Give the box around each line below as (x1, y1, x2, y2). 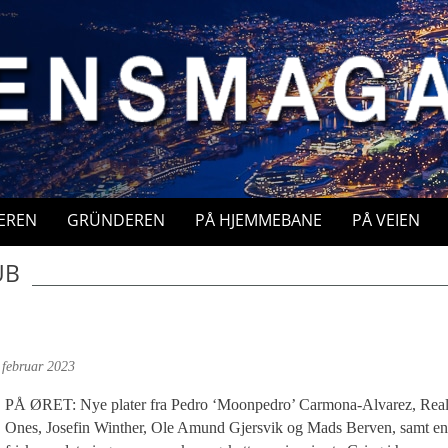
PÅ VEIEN (352, 209, 420, 231)
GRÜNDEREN (67, 209, 165, 231)
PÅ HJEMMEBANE (195, 209, 322, 231)
